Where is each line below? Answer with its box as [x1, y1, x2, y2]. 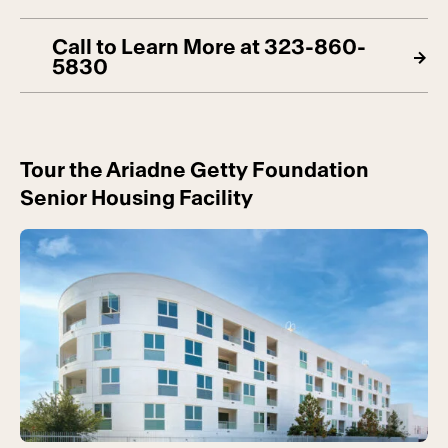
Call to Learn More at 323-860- [52, 37, 366, 59]
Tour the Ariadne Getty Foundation [20, 160, 369, 182]
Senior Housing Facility [20, 188, 253, 210]
